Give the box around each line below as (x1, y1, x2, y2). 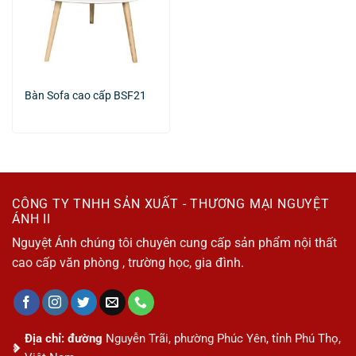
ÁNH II (12, 211, 51, 227)
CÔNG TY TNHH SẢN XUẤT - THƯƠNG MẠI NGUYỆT (12, 196, 330, 212)
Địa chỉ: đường (25, 331, 106, 346)
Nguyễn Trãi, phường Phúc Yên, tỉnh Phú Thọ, (106, 331, 341, 346)
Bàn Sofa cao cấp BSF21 (24, 89, 146, 103)
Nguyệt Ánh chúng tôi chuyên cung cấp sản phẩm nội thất (12, 235, 337, 251)
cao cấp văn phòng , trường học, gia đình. (12, 255, 244, 271)
